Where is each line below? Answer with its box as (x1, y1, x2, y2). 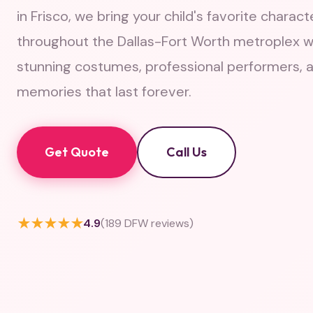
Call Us (166, 143, 207, 160)
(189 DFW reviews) (101, 216, 194, 231)
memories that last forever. (17, 82, 191, 101)
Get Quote (45, 143, 109, 160)
